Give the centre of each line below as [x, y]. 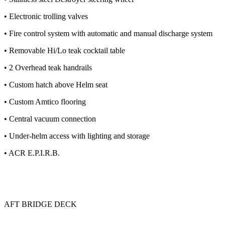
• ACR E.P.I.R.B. [32, 153]
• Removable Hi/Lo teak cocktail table [65, 51]
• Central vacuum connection [50, 119]
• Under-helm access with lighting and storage [77, 136]
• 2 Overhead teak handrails [48, 68]
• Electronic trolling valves [46, 17]
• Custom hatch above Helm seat [56, 85]
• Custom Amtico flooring [45, 102]
